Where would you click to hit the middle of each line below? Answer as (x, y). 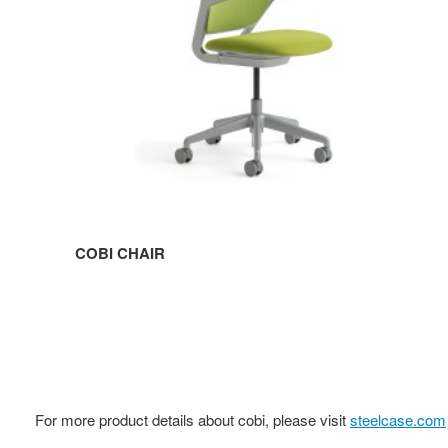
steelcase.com (398, 419)
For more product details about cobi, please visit (192, 419)
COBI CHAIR (120, 252)
